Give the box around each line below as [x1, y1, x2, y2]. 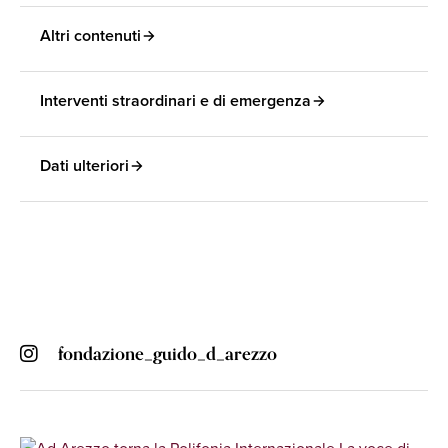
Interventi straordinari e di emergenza [40, 89, 311, 112]
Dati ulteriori [40, 154, 129, 177]
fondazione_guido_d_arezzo [58, 339, 277, 369]
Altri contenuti [40, 24, 141, 47]
